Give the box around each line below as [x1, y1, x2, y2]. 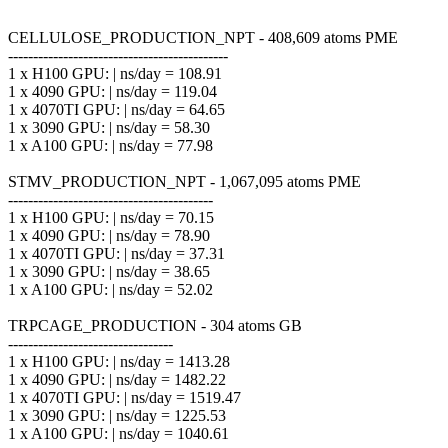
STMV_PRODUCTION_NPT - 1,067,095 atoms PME [8, 172, 361, 190]
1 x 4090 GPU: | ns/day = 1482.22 [8, 370, 226, 388]
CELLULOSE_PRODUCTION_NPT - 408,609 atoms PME [8, 28, 398, 46]
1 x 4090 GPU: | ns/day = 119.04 [8, 82, 217, 100]
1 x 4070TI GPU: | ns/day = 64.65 [8, 100, 225, 118]
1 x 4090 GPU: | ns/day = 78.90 [8, 226, 210, 244]
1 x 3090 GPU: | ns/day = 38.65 [8, 262, 210, 280]
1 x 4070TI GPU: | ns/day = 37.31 [8, 244, 225, 262]
